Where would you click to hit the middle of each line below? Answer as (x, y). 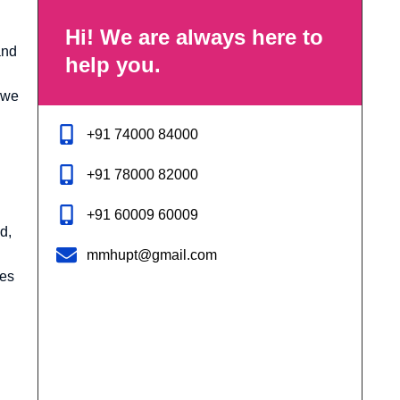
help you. (113, 64)
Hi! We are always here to (194, 37)
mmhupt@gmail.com (151, 254)
